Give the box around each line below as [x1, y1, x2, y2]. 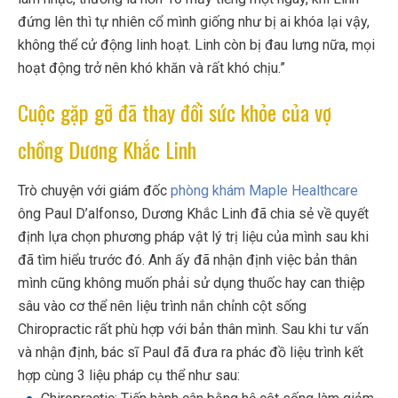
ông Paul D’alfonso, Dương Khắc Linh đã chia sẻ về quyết [18, 205, 369, 223]
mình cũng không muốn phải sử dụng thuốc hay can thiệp [18, 275, 365, 292]
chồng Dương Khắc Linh [18, 133, 196, 166]
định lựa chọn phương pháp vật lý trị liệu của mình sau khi [18, 228, 369, 246]
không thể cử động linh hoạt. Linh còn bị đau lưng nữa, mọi [18, 36, 375, 54]
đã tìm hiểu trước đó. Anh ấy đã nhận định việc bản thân [18, 251, 357, 269]
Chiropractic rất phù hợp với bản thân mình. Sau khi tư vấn [18, 321, 369, 338]
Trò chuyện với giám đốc [18, 182, 171, 200]
